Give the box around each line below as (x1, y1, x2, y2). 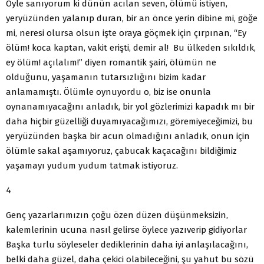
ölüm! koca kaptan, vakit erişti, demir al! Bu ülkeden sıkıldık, (6, 42, 256, 53)
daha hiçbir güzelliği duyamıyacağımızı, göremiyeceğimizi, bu (6, 115, 253, 127)
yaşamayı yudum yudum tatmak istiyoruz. (6, 160, 178, 171)
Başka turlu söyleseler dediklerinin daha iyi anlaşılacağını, (6, 239, 248, 250)
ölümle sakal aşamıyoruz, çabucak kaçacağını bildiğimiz (6, 145, 237, 156)
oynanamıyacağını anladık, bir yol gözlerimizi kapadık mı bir (6, 101, 255, 112)
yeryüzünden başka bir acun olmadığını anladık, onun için (6, 130, 250, 141)
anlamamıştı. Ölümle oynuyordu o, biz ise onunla (6, 86, 211, 97)
